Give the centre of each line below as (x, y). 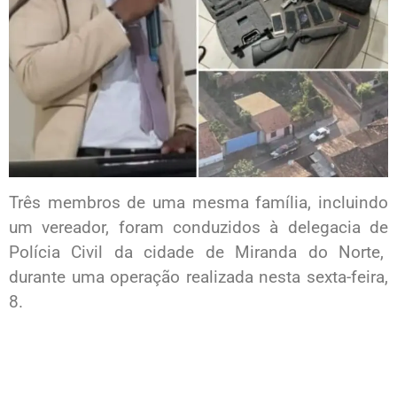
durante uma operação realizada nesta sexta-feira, (198, 276)
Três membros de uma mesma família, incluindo (198, 202)
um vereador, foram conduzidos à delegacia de (198, 227)
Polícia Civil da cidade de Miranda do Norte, (198, 252)
